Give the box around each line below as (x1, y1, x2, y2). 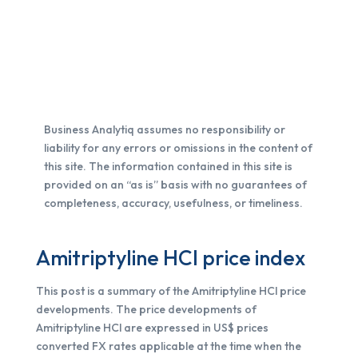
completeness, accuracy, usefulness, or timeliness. (43, 196, 303, 210)
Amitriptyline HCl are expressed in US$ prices (35, 320, 268, 335)
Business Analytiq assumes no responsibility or (43, 122, 285, 137)
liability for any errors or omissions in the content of (43, 141, 312, 155)
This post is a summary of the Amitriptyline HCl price (35, 284, 306, 298)
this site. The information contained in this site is (43, 159, 292, 173)
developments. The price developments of (35, 302, 257, 316)
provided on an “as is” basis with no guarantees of (43, 177, 307, 192)
